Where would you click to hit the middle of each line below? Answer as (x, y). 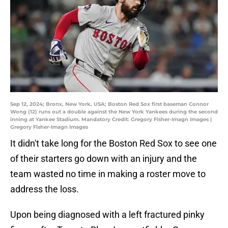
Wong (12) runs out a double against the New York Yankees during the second (114, 112)
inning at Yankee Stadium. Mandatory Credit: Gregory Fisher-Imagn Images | (111, 120)
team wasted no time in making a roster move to (108, 174)
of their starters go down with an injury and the (104, 159)
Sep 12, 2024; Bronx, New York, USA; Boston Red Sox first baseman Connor (109, 104)
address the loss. (45, 189)
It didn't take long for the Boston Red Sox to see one (113, 144)
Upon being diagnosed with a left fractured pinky (107, 215)
